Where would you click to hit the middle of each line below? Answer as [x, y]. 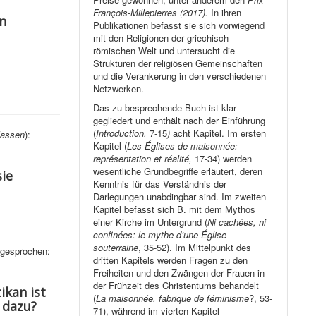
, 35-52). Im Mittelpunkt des [195, 248]
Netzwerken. [119, 89]
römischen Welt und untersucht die [164, 51]
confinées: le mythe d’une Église [160, 235]
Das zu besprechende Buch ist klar [165, 108]
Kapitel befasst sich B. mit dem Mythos [175, 209]
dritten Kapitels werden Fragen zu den [171, 260]
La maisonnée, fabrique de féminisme [173, 298]
